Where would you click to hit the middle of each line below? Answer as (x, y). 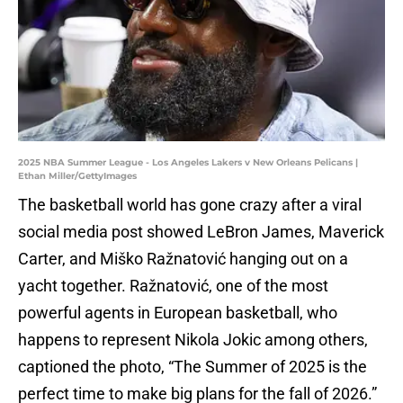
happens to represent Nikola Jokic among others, (193, 340)
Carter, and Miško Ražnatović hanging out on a (183, 259)
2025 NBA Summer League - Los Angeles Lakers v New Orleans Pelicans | (188, 163)
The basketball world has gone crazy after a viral (190, 205)
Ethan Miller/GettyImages (77, 176)
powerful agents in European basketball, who (178, 313)
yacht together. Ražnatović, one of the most (173, 286)
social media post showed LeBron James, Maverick (201, 232)
